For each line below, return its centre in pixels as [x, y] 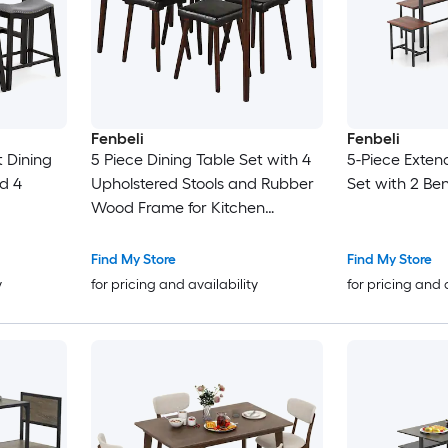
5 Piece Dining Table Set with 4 [200, 160]
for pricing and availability [174, 285]
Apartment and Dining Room [194, 232]
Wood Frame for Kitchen [177, 208]
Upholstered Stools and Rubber [202, 184]
